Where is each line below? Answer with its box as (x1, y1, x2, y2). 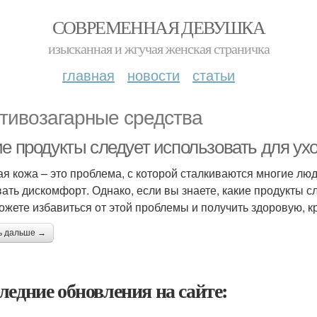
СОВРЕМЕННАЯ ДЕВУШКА (52, 15, 265, 39)
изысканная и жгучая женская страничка (47, 39, 270, 58)
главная (62, 64, 115, 85)
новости (127, 64, 180, 85)
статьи (192, 64, 235, 85)
